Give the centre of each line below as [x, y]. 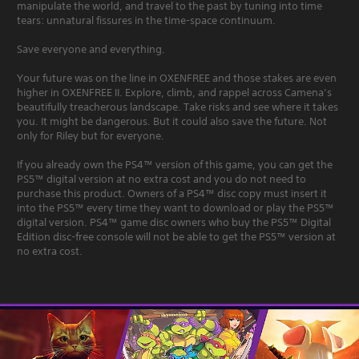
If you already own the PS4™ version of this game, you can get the [175, 164]
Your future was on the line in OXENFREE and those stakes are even [177, 78]
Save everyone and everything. [91, 49]
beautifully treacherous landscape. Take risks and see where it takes [177, 107]
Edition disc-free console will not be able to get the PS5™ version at [176, 236]
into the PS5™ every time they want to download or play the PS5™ [175, 208]
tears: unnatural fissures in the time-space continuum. [146, 20]
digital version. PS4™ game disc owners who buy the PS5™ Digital [174, 222]
